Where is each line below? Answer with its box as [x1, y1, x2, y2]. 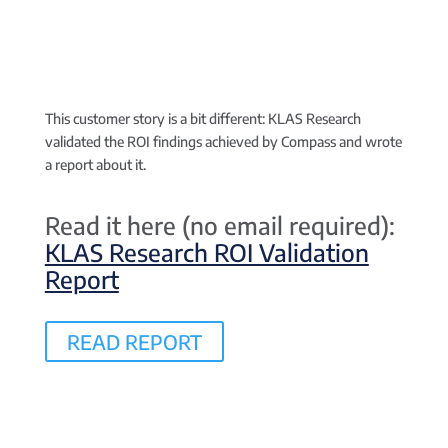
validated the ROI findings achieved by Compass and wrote [44, 133, 402, 150]
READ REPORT [66, 329, 202, 354]
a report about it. [44, 156, 146, 173]
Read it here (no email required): [44, 210, 395, 240]
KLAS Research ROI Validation [44, 237, 369, 267]
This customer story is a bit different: [44, 110, 265, 127]
